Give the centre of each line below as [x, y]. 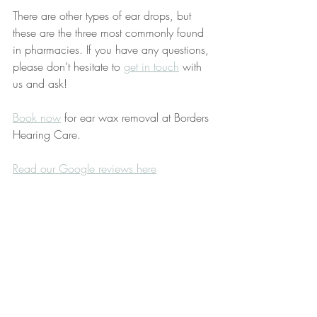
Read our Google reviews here [85, 169]
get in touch [151, 67]
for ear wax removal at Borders [137, 118]
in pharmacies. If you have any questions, [113, 50]
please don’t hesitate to [68, 67]
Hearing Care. [48, 135]
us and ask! [40, 84]
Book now [37, 118]
